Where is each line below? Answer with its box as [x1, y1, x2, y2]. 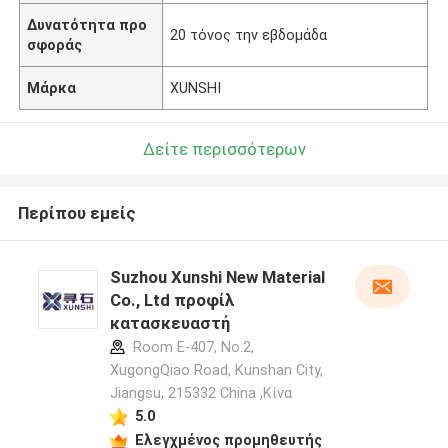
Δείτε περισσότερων [142, 138, 306, 159]
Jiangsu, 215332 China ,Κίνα [109, 385, 292, 402]
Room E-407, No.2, [128, 339, 254, 356]
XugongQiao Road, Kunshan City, [109, 362, 323, 379]
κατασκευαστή [109, 313, 230, 334]
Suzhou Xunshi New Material [109, 267, 325, 288]
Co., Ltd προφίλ [109, 290, 235, 311]
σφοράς [27, 36, 83, 53]
